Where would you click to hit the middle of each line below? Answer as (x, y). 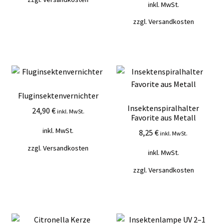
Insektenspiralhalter (163, 108)
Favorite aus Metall (163, 117)
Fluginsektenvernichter (58, 95)
